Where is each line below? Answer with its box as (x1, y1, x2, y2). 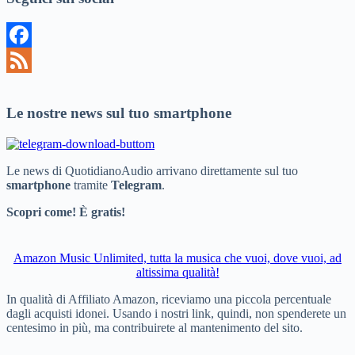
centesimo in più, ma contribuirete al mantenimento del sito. (6, 320, 303, 334)
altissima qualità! (136, 265, 219, 279)
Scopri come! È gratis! (6, 204, 125, 219)
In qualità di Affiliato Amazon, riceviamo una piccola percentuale (6, 292, 331, 306)
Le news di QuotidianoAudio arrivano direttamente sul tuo (6, 163, 298, 177)
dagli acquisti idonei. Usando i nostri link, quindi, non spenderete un (6, 306, 346, 320)
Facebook (6, 52, 55, 67)
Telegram (111, 177, 162, 192)
